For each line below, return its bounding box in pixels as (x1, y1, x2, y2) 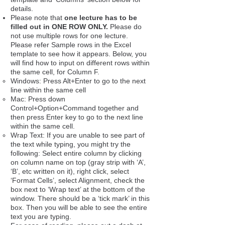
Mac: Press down (11, 95, 65, 103)
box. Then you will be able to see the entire (11, 203, 147, 211)
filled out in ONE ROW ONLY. (11, 23, 110, 31)
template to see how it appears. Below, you (11, 50, 147, 58)
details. (11, 5, 33, 13)
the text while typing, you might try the (11, 140, 131, 148)
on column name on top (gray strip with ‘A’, (11, 158, 146, 166)
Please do (110, 23, 142, 31)
